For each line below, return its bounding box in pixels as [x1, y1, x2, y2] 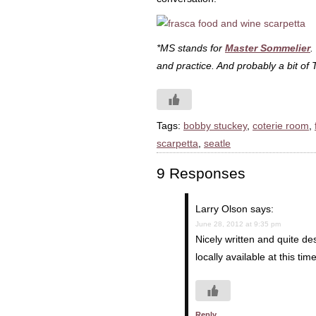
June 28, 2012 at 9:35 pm [195, 220, 281, 228]
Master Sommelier [225, 42, 310, 54]
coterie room [253, 120, 309, 131]
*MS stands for [157, 42, 225, 54]
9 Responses [157, 165, 245, 181]
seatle [204, 138, 231, 149]
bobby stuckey [183, 120, 247, 131]
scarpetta [157, 138, 198, 149]
